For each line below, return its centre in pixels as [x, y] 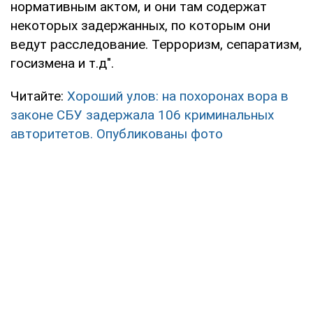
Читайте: [39, 96]
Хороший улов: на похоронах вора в [178, 96]
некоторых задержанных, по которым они [140, 25]
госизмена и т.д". [62, 63]
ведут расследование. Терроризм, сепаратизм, [156, 44]
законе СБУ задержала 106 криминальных [142, 115]
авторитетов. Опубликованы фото [117, 133]
